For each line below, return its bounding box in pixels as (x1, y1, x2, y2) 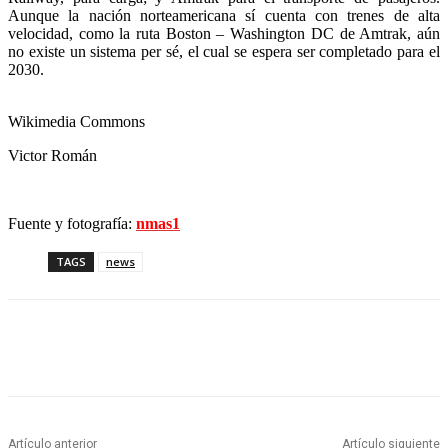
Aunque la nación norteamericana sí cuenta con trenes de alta (8, 7, 440, 25)
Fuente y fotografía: (8, 215, 136, 233)
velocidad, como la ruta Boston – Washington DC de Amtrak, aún (8, 25, 440, 43)
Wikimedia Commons (8, 113, 145, 131)
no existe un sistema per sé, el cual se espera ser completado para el (8, 43, 440, 61)
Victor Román (8, 147, 97, 165)
